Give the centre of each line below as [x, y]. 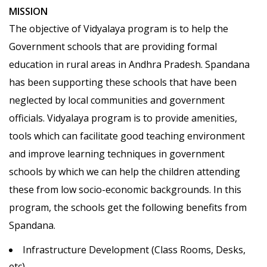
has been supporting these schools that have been [123, 83]
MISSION [28, 12]
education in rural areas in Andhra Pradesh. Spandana [129, 65]
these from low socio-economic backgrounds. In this [125, 190]
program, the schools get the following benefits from [128, 208]
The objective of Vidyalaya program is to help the [119, 29]
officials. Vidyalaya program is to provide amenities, [123, 118]
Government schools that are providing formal [113, 47]
